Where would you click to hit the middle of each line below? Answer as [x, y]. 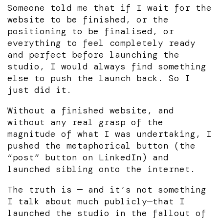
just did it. [40, 90]
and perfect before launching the [93, 55]
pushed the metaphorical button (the [101, 145]
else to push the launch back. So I [99, 78]
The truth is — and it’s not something [107, 189]
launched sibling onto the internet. [101, 169]
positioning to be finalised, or [91, 31]
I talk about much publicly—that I [96, 201]
